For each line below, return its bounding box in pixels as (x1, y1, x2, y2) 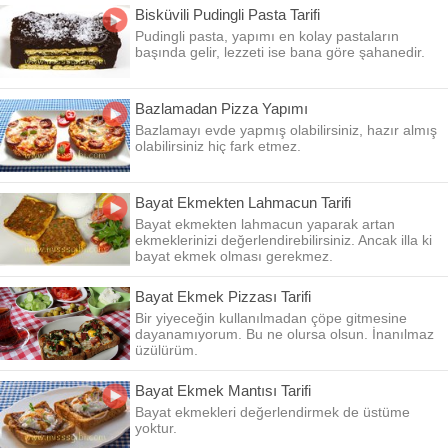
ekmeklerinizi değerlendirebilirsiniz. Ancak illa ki (135, 232, 432, 248)
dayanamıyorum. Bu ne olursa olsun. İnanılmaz (135, 326, 434, 342)
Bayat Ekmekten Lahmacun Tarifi (135, 194, 351, 211)
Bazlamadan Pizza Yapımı (135, 100, 308, 117)
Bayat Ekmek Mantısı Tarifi (135, 382, 311, 399)
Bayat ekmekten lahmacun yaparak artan (135, 216, 395, 232)
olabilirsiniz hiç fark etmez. (135, 138, 301, 154)
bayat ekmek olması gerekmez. (135, 248, 333, 264)
